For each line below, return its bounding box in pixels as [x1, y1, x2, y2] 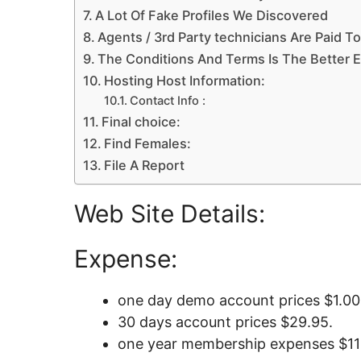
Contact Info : [129, 93, 205, 108]
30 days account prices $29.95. [118, 313, 333, 330]
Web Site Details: [74, 198, 265, 228]
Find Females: [104, 135, 192, 151]
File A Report [104, 156, 185, 173]
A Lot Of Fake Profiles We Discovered [95, 6, 329, 23]
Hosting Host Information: [104, 72, 266, 89]
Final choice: [102, 113, 181, 130]
